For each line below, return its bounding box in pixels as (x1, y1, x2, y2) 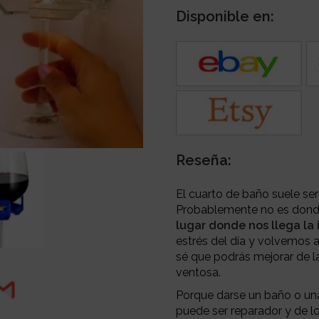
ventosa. (176, 265, 221, 279)
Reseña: (176, 151, 232, 169)
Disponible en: (176, 7, 275, 25)
